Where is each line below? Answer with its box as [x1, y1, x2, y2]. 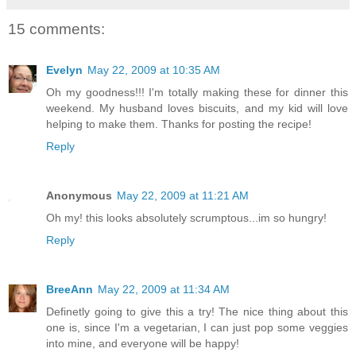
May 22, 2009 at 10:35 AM [87, 64, 220, 77]
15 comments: [8, 20, 105, 37]
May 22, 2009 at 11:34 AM [98, 283, 230, 296]
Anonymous [46, 189, 112, 203]
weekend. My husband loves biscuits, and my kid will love [46, 102, 348, 115]
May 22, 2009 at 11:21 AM [117, 189, 249, 203]
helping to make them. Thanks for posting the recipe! [46, 118, 311, 131]
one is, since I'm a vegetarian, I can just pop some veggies [46, 321, 348, 335]
